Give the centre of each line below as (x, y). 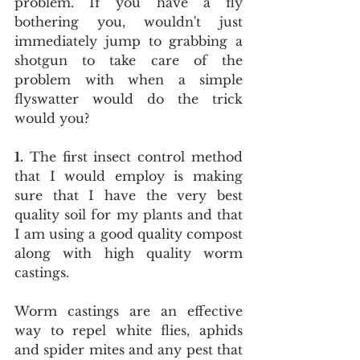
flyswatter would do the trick (129, 99)
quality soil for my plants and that (129, 215)
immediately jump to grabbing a (129, 41)
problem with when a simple (129, 80)
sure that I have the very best (129, 195)
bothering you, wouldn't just (129, 22)
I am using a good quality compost (129, 234)
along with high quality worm (129, 253)
